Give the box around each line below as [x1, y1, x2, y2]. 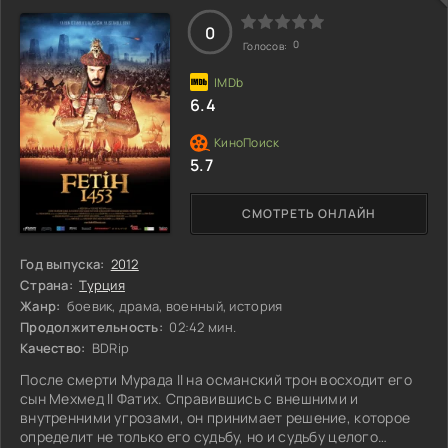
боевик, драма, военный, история [63, 297, 283, 315]
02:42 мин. [166, 318, 237, 336]
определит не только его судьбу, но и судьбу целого [20, 427, 378, 446]
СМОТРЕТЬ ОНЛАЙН [242, 205, 376, 222]
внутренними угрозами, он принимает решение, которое [20, 408, 411, 427]
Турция [79, 276, 125, 294]
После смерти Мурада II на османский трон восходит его [20, 370, 412, 389]
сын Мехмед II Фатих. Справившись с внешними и [20, 389, 359, 408]
